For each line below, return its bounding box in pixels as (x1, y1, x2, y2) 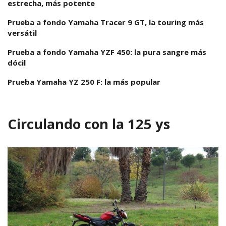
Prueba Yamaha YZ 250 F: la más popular (8, 77, 160, 87)
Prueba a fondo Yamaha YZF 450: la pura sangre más (8, 47, 206, 58)
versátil (8, 28, 37, 38)
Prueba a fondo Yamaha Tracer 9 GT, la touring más (8, 17, 204, 28)
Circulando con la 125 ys (8, 114, 170, 133)
